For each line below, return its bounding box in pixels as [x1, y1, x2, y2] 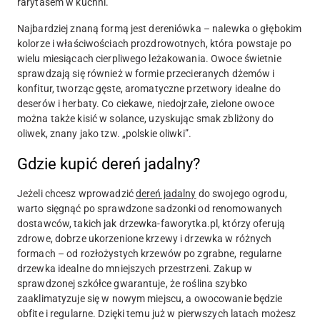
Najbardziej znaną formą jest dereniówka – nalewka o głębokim [17, 23, 302, 35]
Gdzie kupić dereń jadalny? [17, 155, 201, 174]
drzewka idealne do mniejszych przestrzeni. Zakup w [17, 263, 252, 275]
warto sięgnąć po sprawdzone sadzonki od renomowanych [17, 203, 283, 215]
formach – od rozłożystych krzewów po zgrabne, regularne [17, 248, 282, 260]
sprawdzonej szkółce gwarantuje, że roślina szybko [17, 278, 247, 290]
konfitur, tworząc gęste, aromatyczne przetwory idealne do [17, 83, 281, 95]
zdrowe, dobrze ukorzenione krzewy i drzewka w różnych [17, 233, 272, 245]
